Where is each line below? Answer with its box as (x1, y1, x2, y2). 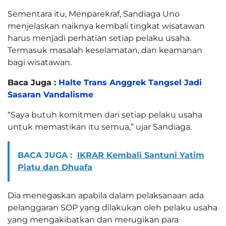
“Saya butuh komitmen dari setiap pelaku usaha (8, 110, 202, 120)
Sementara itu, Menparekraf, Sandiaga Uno (8, 9, 180, 19)
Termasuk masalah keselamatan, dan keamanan (8, 45, 202, 55)
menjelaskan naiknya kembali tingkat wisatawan (8, 21, 205, 31)
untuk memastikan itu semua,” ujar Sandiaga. (8, 122, 192, 132)
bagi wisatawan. (8, 58, 72, 68)
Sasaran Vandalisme (8, 90, 93, 100)
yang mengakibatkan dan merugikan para (8, 215, 179, 225)
